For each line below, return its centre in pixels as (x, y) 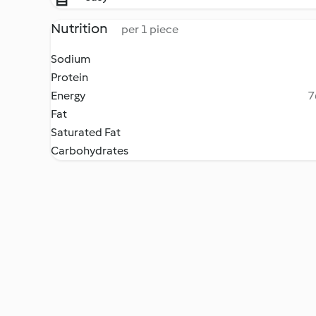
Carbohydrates (90, 151)
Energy (68, 96)
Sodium (71, 59)
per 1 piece (150, 29)
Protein (69, 77)
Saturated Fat (86, 132)
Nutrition (80, 28)
